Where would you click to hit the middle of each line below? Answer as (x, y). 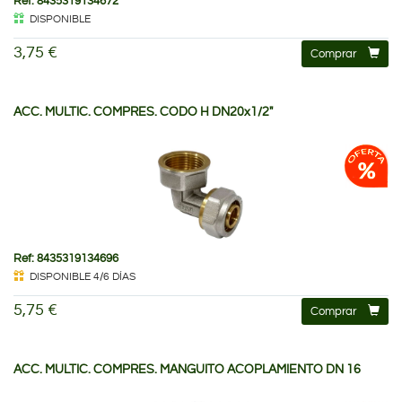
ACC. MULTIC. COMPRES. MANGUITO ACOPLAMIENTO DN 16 (187, 369)
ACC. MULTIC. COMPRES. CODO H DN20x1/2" (143, 112)
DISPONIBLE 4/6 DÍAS (83, 276)
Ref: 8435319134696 (66, 258)
